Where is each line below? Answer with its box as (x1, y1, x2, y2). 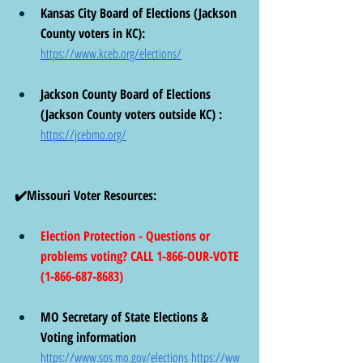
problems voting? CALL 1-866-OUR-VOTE (41, 246, 242, 265)
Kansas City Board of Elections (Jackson (41, 3, 240, 22)
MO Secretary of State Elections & (41, 307, 211, 326)
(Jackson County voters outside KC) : (41, 105, 228, 123)
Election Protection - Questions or (41, 226, 213, 245)
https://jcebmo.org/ (41, 125, 126, 143)
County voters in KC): (41, 23, 152, 42)
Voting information (41, 327, 139, 346)
